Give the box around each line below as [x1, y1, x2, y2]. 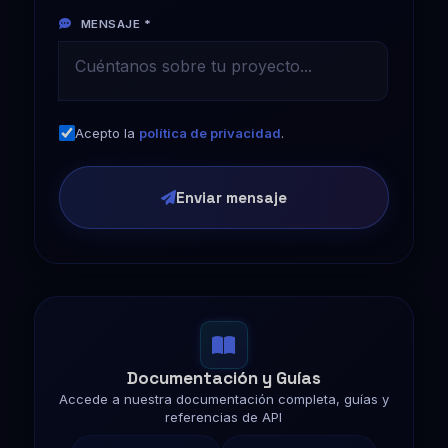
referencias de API [165, 408, 283, 425]
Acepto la [74, 124, 139, 141]
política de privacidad [138, 124, 281, 141]
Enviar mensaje [175, 187, 287, 207]
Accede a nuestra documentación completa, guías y [58, 390, 389, 407]
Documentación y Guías [126, 366, 321, 389]
